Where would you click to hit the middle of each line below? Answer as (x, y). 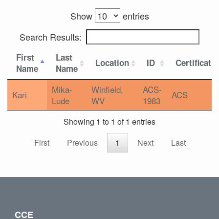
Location (112, 63)
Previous (82, 143)
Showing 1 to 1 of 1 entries (109, 122)
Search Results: (51, 37)
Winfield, (107, 89)
